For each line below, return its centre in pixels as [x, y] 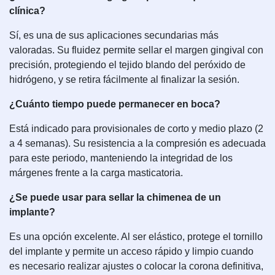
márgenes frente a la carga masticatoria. [96, 173]
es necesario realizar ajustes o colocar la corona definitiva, [136, 266]
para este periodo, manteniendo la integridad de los [121, 158]
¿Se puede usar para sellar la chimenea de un [115, 197]
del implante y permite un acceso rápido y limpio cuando [131, 251]
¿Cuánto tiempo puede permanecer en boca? [115, 104]
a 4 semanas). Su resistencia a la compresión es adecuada [137, 143]
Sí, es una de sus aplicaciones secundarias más [114, 35]
